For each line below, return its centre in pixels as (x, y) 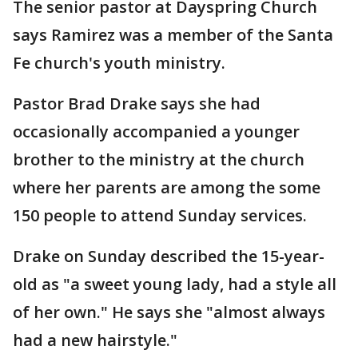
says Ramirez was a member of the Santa (173, 35)
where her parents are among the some (167, 187)
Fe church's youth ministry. (119, 63)
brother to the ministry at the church (159, 159)
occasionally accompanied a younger (156, 131)
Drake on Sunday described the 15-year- (169, 256)
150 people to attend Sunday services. (160, 215)
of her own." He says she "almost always (169, 312)
